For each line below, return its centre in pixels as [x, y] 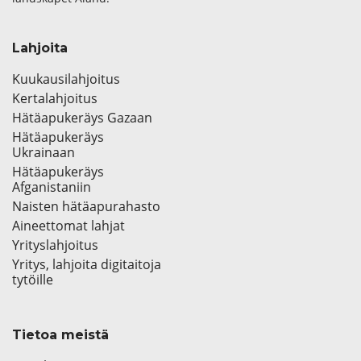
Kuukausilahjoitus [66, 79]
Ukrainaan [44, 153]
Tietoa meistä [60, 335]
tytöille [33, 280]
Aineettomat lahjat [68, 226]
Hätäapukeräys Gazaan [82, 118]
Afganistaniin [52, 187]
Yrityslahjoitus [55, 245]
